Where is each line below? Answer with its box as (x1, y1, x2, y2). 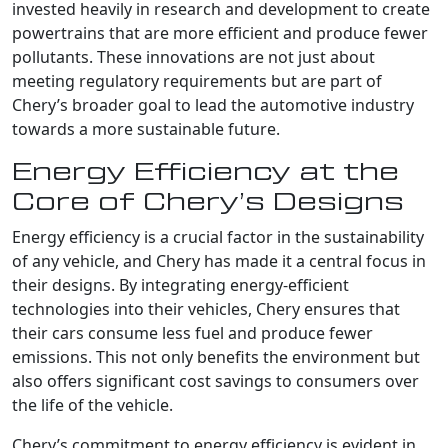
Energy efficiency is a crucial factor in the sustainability (12, 225, 424, 248)
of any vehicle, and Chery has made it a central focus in (12, 249, 426, 272)
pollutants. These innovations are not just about (12, 45, 375, 68)
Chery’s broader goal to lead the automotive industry (12, 93, 414, 116)
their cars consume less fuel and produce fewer (12, 321, 373, 344)
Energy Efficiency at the (12, 158, 399, 185)
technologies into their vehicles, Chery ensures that (12, 297, 400, 320)
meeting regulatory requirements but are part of (12, 69, 382, 92)
